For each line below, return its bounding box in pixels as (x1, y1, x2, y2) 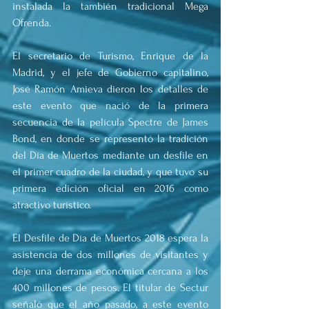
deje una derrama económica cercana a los (12, 264, 208, 277)
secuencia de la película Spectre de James (12, 115, 208, 128)
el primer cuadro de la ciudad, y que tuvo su (12, 165, 208, 178)
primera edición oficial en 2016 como (12, 181, 208, 195)
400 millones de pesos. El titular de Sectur (12, 281, 208, 294)
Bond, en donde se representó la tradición (12, 132, 208, 145)
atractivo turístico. (12, 198, 91, 211)
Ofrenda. (12, 16, 51, 29)
